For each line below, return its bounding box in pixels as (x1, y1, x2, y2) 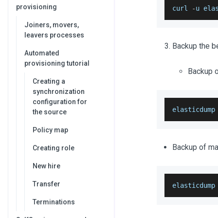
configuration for (33, 98, 87, 106)
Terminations (33, 198, 75, 206)
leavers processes (24, 31, 84, 39)
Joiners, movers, (24, 21, 79, 29)
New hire (33, 162, 60, 170)
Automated (24, 49, 59, 57)
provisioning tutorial (24, 59, 90, 67)
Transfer (33, 180, 60, 188)
